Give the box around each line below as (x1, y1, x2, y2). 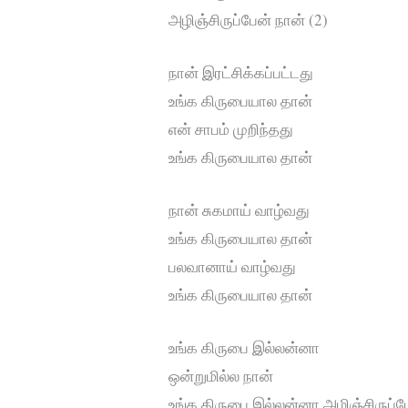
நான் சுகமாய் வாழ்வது (168, 199, 311, 221)
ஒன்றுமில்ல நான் (168, 365, 274, 387)
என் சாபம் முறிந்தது (168, 117, 294, 139)
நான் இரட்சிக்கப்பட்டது (168, 61, 314, 83)
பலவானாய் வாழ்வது (168, 256, 297, 278)
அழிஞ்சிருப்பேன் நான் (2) (168, 8, 329, 30)
